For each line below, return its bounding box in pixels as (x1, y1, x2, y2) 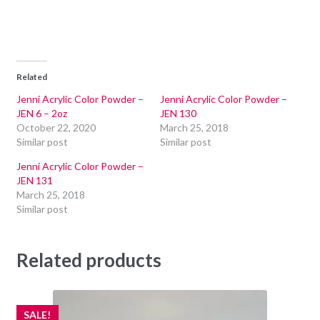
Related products (16, 249, 161, 272)
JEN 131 (16, 174, 53, 187)
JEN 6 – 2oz (16, 107, 67, 120)
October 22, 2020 (16, 121, 96, 134)
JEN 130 (160, 107, 196, 120)
